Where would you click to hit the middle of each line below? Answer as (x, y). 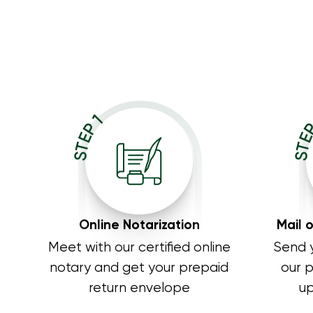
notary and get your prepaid (139, 268)
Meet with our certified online (139, 248)
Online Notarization (139, 226)
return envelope (139, 289)
